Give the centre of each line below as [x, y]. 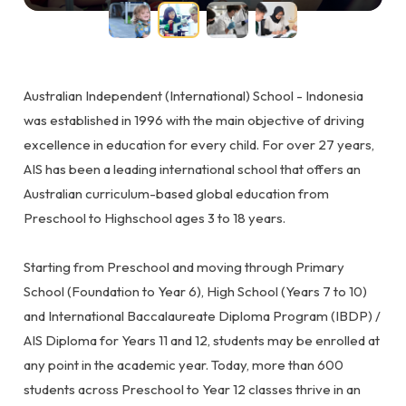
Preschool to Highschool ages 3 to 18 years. [155, 218]
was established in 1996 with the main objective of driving [194, 121]
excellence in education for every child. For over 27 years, [199, 145]
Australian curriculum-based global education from [176, 194]
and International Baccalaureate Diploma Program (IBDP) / [202, 316]
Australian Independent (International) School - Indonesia [193, 96]
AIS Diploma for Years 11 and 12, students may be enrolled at [202, 341]
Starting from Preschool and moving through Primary [184, 267]
